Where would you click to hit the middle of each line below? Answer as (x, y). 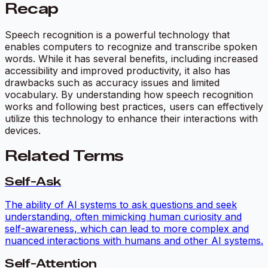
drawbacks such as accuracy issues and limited (112, 82)
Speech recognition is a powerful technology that (117, 34)
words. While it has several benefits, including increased (131, 58)
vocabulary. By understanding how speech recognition (129, 94)
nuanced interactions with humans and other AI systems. (134, 241)
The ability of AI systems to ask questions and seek (121, 205)
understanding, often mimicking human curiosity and (123, 217)
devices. (23, 130)
